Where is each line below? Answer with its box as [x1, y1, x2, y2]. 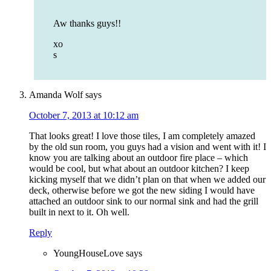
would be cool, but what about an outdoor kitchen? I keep [29, 163, 249, 174]
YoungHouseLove [53, 248, 123, 259]
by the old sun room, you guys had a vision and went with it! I [29, 142, 266, 152]
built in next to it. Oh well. [29, 207, 129, 218]
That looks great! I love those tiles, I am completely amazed [29, 131, 255, 142]
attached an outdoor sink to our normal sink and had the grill [29, 196, 258, 207]
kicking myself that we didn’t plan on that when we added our [29, 174, 266, 185]
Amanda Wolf [29, 90, 83, 100]
